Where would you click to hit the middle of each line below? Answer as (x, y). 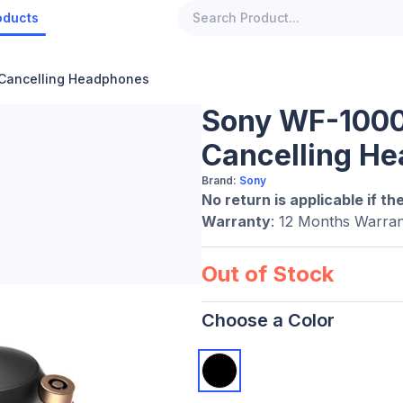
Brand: (220, 180)
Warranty (236, 221)
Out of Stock (268, 274)
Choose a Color (268, 320)
